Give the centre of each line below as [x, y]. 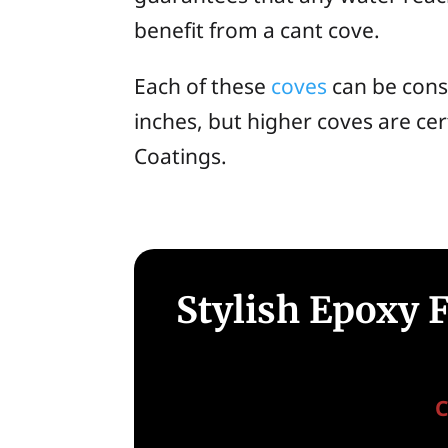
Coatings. [181, 155]
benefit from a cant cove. [257, 29]
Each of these [203, 85]
